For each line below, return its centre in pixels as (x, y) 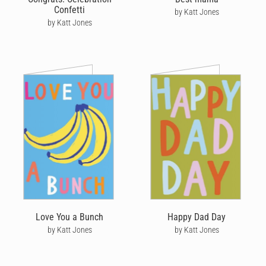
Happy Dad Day (197, 217)
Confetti (69, 9)
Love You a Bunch (69, 217)
